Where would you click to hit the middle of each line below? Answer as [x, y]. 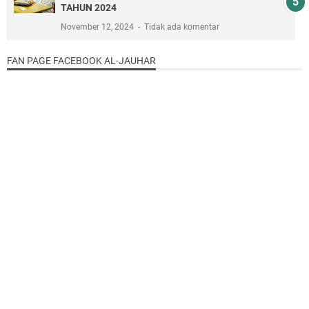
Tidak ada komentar [182, 27]
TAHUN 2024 [89, 8]
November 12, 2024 [98, 27]
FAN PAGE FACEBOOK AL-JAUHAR [81, 61]
